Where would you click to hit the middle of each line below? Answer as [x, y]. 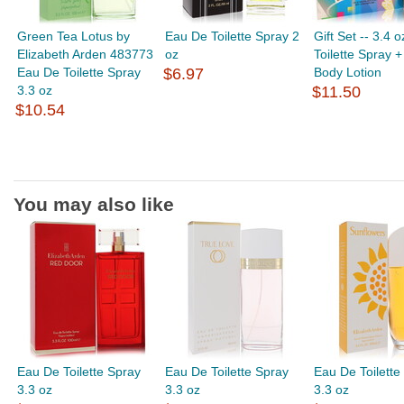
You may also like [94, 204]
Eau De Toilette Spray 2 [233, 36]
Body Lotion [347, 72]
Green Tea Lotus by [74, 36]
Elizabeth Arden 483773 [86, 54]
